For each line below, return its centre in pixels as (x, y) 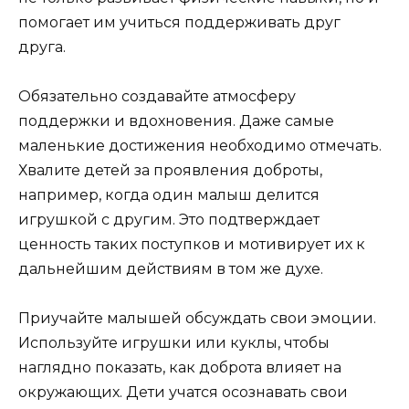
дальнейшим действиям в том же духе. (171, 268)
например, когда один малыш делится (169, 194)
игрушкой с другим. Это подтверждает (169, 219)
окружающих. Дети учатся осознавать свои (183, 393)
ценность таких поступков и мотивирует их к (192, 244)
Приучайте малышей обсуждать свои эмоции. (197, 319)
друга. (42, 47)
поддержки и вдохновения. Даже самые (176, 121)
